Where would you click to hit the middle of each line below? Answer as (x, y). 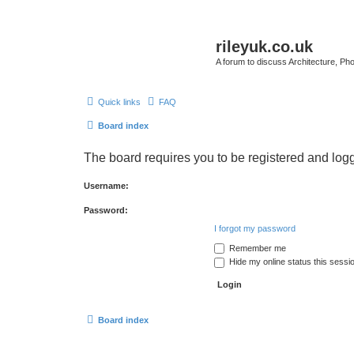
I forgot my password (255, 228)
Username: (106, 185)
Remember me (256, 248)
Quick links (119, 102)
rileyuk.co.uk (264, 47)
